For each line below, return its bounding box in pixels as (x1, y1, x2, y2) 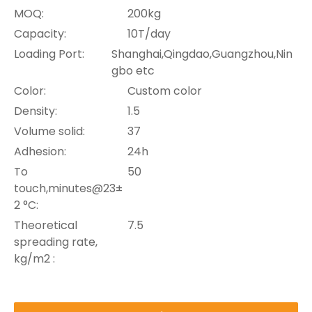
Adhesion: (14, 143, 66, 159)
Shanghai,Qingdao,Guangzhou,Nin (111, 46, 292, 62)
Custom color (127, 83, 203, 99)
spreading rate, (14, 234, 97, 250)
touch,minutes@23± (14, 180, 123, 196)
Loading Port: (14, 46, 84, 62)
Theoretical (14, 217, 77, 233)
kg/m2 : (14, 251, 55, 267)
